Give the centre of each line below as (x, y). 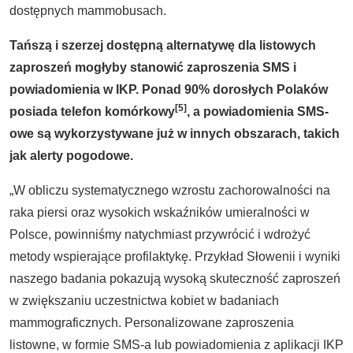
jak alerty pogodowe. (71, 156)
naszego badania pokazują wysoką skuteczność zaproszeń (175, 279)
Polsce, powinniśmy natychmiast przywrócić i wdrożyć (160, 234)
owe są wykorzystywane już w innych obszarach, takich (175, 134)
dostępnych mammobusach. (88, 11)
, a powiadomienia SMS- (258, 111)
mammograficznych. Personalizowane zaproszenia (152, 323)
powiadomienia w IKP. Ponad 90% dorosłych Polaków (169, 89)
